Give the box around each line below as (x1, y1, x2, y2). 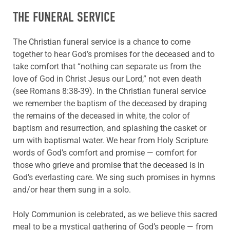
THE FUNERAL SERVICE (13, 9, 116, 25)
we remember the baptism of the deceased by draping (13, 99, 207, 109)
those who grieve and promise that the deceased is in (13, 160, 204, 170)
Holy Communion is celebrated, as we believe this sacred (13, 209, 217, 220)
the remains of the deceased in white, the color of (13, 111, 190, 121)
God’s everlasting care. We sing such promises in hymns (13, 172, 215, 183)
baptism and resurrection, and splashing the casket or (13, 123, 206, 133)
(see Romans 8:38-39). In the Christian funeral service (13, 86, 206, 97)
